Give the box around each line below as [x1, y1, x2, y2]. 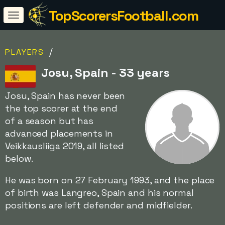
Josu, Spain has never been [5, 90, 126, 101]
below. [5, 153, 33, 164]
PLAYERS [5, 47, 44, 57]
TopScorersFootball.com [49, 7, 198, 25]
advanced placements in [5, 128, 113, 139]
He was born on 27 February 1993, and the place [5, 174, 215, 186]
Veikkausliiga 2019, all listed [5, 140, 124, 152]
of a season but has [5, 115, 94, 127]
